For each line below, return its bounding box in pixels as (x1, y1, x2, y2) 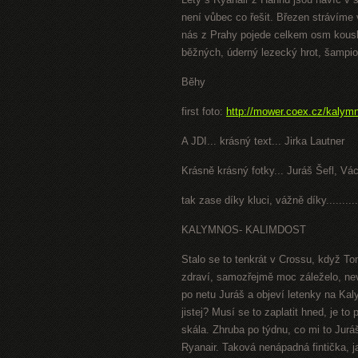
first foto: (181, 105, 226, 117)
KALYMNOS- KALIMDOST (181, 224, 306, 236)
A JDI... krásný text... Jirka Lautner (181, 135, 344, 147)
